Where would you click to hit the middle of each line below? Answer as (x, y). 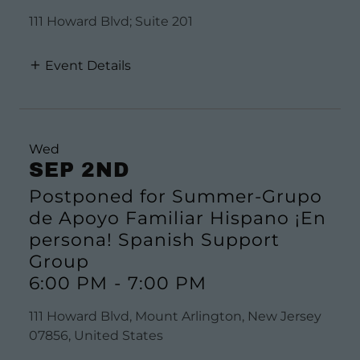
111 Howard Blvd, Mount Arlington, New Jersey (175, 316)
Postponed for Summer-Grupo (176, 196)
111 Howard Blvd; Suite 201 (111, 21)
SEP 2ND (79, 170)
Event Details (88, 65)
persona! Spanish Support (154, 239)
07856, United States (96, 335)
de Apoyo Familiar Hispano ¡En (178, 218)
